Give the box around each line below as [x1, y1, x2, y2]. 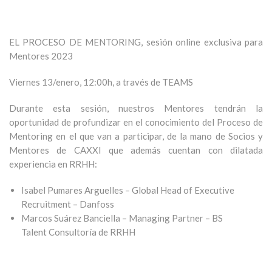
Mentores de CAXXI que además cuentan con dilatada [9, 144, 263, 156]
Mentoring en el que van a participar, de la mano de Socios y [9, 131, 263, 142]
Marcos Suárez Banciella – [21, 212, 129, 224]
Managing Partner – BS [129, 212, 223, 224]
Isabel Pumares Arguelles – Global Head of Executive [21, 185, 234, 196]
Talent [21, 226, 49, 238]
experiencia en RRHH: [9, 158, 97, 170]
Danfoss [78, 199, 116, 210]
